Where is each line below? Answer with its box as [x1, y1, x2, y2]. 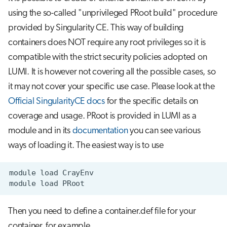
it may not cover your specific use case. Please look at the [8, 82, 215, 92]
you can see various [128, 126, 201, 136]
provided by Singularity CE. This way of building [8, 23, 183, 33]
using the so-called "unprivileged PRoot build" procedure [8, 8, 217, 18]
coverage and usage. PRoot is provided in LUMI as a [8, 111, 197, 121]
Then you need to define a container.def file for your [8, 207, 196, 217]
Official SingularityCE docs [8, 96, 105, 106]
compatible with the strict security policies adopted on [8, 52, 207, 62]
